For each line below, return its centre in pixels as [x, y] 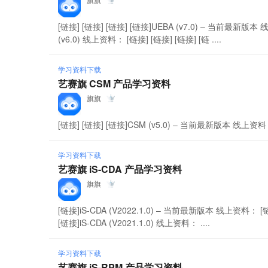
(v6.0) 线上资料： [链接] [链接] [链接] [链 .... [140, 39]
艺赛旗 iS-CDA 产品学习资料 [120, 169]
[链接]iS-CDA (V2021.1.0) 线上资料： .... [134, 223]
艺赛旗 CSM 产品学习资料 [115, 83]
